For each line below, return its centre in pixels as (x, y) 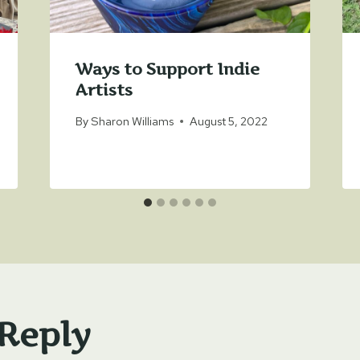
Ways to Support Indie (167, 69)
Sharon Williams (132, 121)
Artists (104, 90)
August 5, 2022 (228, 121)
